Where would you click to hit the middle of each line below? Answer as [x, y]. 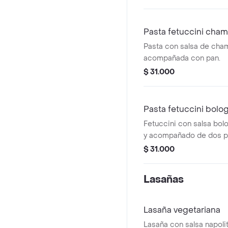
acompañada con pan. [182, 58]
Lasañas [164, 180]
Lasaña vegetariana [182, 210]
